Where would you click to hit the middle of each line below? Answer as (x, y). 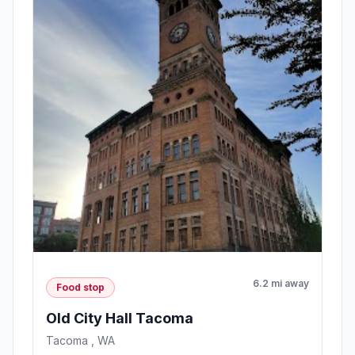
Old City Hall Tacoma (120, 318)
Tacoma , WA (80, 340)
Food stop (80, 287)
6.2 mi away (281, 284)
